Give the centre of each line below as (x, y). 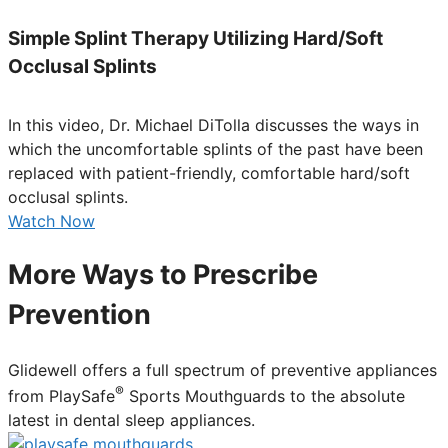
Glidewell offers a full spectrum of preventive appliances (222, 369)
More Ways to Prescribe (163, 275)
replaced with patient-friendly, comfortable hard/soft (209, 172)
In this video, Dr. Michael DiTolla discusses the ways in (213, 124)
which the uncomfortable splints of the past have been (215, 148)
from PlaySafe (61, 396)
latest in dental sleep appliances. (131, 420)
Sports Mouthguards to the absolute (264, 396)
